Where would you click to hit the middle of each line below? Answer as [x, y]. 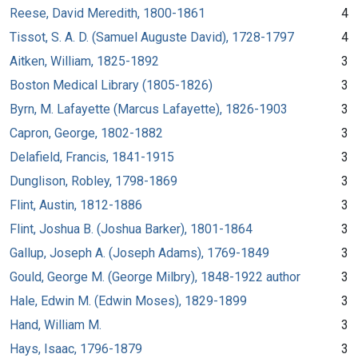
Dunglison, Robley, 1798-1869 [93, 181]
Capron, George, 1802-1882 [86, 133]
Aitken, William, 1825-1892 [84, 61]
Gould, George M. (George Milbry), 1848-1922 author [155, 276]
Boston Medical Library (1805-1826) [111, 85]
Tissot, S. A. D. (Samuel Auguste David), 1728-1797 [152, 37]
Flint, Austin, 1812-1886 [76, 205]
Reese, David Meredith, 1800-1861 [107, 13]
